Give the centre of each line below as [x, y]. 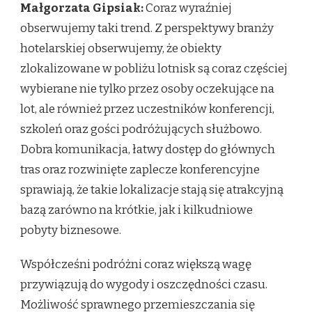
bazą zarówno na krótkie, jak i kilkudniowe [136, 210]
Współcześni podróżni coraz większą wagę [136, 265]
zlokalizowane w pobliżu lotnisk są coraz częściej [154, 69]
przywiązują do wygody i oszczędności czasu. [144, 285]
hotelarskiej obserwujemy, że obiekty [121, 49]
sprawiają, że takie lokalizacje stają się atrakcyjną [152, 190]
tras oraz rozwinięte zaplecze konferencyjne [140, 170]
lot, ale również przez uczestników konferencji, [147, 109]
